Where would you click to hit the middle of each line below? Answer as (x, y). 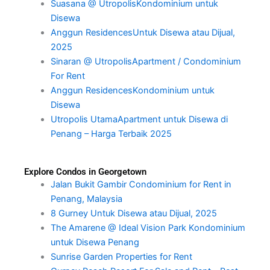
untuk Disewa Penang (95, 243)
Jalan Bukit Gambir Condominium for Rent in (141, 185)
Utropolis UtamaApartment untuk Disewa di (139, 120)
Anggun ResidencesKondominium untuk (132, 91)
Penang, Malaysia (86, 199)
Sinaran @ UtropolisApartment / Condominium (146, 62)
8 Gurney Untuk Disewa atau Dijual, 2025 (133, 214)
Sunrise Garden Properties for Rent (121, 257)
